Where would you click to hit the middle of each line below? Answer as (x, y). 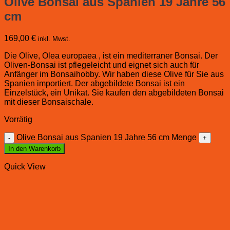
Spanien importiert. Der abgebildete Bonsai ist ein (94, 83)
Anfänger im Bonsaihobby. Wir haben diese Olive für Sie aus (114, 74)
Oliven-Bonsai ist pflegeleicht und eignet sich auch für (102, 65)
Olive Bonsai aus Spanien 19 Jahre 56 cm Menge (107, 137)
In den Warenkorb (34, 148)
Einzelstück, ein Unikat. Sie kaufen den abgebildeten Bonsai (114, 92)
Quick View (25, 166)
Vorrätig (18, 119)
